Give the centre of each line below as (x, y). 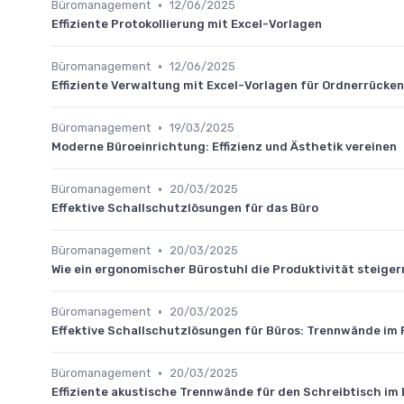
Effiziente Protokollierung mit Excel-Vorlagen (187, 24)
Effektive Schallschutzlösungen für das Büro (185, 208)
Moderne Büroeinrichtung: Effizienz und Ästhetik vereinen (224, 147)
